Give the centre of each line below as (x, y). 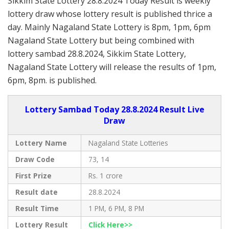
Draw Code (35, 159)
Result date (36, 192)
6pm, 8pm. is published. (52, 81)
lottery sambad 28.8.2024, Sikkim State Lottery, (97, 54)
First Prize (33, 176)
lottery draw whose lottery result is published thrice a (110, 14)
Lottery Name (41, 143)
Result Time (37, 209)
